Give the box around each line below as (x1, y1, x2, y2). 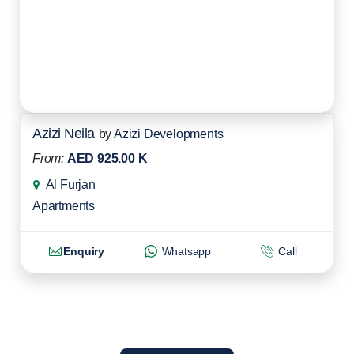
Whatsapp (158, 245, 212, 258)
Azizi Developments (113, 127, 224, 141)
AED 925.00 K (66, 152, 148, 166)
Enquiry (63, 245, 104, 258)
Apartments (32, 199, 95, 213)
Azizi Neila (32, 126, 95, 142)
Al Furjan (45, 178, 96, 192)
